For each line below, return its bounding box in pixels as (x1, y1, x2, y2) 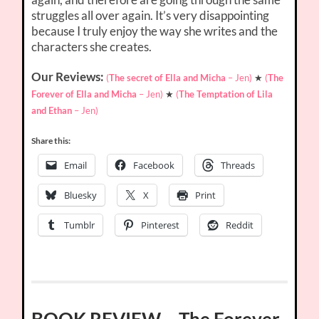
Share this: (31, 135, 71, 146)
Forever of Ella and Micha (31, 88, 137, 100)
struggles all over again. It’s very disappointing (31, 7, 270, 23)
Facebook (133, 158, 175, 172)
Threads (221, 158, 256, 172)
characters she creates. (31, 38, 152, 54)
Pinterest (141, 218, 180, 231)
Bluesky (64, 188, 98, 202)
